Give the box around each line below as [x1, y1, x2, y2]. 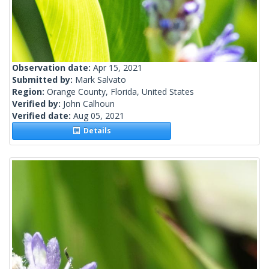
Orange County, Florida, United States [47, 86, 194, 98]
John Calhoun [63, 98, 115, 110]
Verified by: [12, 98, 63, 110]
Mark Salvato [75, 74, 126, 86]
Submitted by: [12, 74, 75, 86]
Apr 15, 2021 [93, 62, 142, 74]
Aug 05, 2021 [73, 110, 124, 122]
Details [79, 125, 111, 136]
